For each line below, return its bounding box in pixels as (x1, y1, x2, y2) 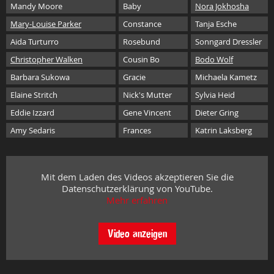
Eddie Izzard (10, 107, 54, 118)
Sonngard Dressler (195, 36, 262, 47)
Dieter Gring (195, 107, 239, 118)
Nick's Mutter (123, 89, 172, 100)
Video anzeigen (107, 226, 167, 241)
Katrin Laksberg (195, 125, 252, 136)
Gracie (123, 72, 146, 83)
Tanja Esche (195, 18, 237, 29)
